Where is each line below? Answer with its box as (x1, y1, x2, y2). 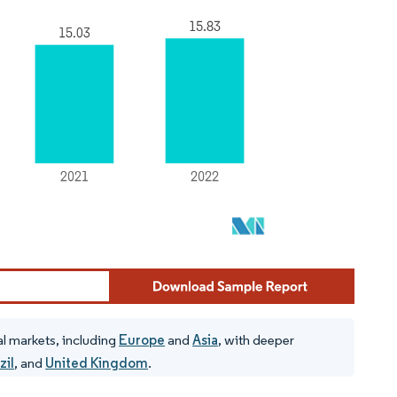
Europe (119, 331, 166, 348)
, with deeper (218, 331, 295, 348)
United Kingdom (45, 354, 149, 371)
